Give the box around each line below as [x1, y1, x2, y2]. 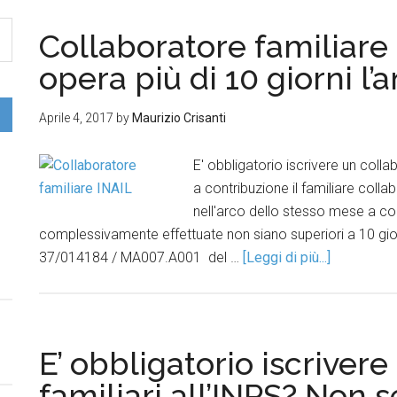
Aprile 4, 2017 [39, 111, 113, 125]
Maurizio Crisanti [132, 111, 226, 125]
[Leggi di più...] [243, 249, 331, 266]
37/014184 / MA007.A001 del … [39, 249, 243, 266]
